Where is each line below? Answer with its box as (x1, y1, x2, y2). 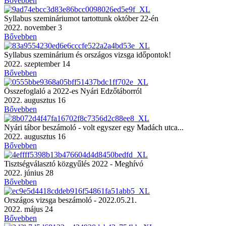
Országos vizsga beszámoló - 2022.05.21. (4, 195, 137, 204)
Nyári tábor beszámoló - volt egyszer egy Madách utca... (4, 123, 184, 132)
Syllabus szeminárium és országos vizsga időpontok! (4, 50, 171, 59)
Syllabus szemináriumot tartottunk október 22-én (4, 14, 158, 23)
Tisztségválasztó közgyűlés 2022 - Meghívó (4, 159, 143, 168)
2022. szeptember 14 (4, 59, 70, 68)
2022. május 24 (4, 204, 53, 213)
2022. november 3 (4, 23, 62, 32)
